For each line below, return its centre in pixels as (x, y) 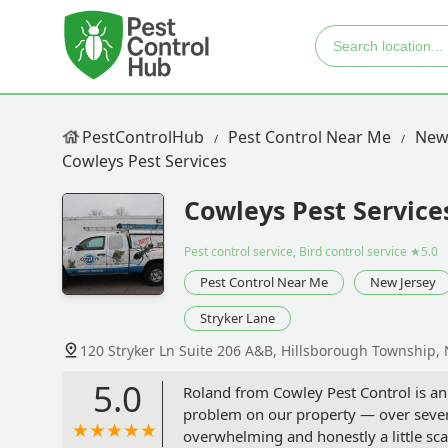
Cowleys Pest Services (144, 161)
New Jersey (403, 282)
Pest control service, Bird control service (295, 252)
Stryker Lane (237, 318)
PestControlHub (143, 137)
